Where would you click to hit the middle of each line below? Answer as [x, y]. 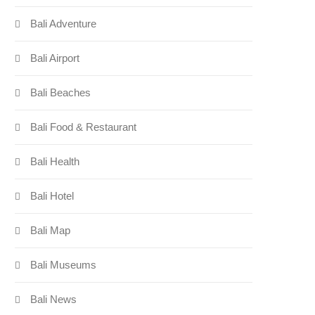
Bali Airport [55, 58]
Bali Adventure [64, 24]
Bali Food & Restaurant [84, 127]
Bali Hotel [52, 196]
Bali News [54, 300]
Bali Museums [64, 265]
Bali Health [55, 162]
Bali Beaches [61, 93]
